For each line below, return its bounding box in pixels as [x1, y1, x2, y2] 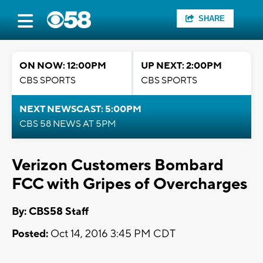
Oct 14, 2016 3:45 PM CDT [48, 227, 176, 241]
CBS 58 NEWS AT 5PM [19, 118, 116, 130]
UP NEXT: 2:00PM [141, 60, 222, 72]
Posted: [12, 227, 48, 241]
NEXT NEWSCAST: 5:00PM [19, 103, 141, 115]
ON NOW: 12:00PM [19, 60, 106, 72]
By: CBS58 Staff [12, 205, 89, 219]
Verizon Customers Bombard [12, 155, 224, 176]
